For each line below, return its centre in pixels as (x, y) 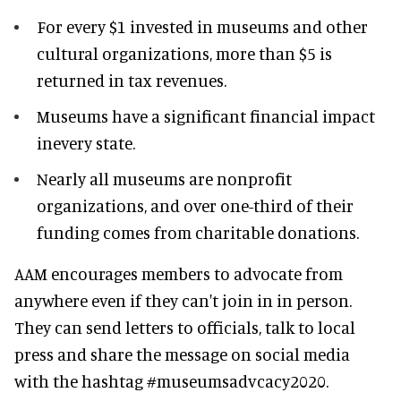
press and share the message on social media (182, 354)
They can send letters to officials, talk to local (185, 327)
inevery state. (86, 142)
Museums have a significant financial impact (206, 115)
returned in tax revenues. (132, 80)
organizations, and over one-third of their (195, 205)
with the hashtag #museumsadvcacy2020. (171, 380)
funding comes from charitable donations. (198, 232)
